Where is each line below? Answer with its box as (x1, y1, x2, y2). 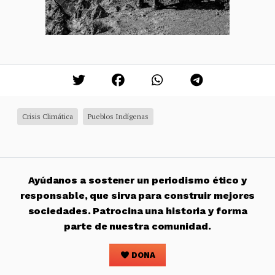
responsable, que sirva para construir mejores (20, 189, 255, 201)
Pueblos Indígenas (88, 111, 149, 121)
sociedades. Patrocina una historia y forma (28, 204, 247, 217)
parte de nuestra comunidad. (64, 220, 211, 232)
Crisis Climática (22, 111, 73, 121)
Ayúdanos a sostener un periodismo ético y (28, 174, 247, 186)
